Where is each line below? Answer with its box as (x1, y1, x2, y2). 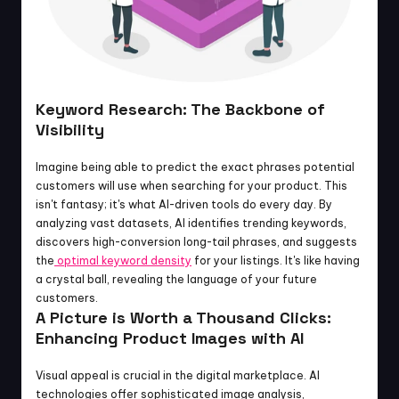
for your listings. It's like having (191, 254, 360, 267)
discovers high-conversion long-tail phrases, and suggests (36, 235, 357, 248)
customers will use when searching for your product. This (36, 179, 347, 192)
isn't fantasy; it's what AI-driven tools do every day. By (36, 198, 332, 211)
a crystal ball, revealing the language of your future (36, 273, 317, 286)
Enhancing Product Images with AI (36, 328, 304, 348)
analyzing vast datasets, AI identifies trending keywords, (36, 216, 346, 230)
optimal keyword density (54, 254, 191, 267)
